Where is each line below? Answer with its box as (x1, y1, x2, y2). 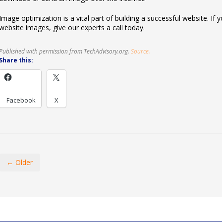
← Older (6, 158, 33, 167)
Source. (130, 47, 150, 55)
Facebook (6, 96, 36, 105)
